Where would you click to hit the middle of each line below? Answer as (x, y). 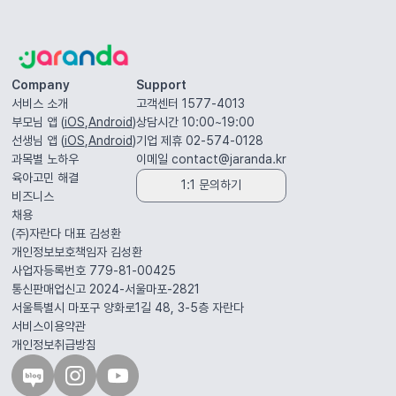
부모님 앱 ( (38, 122)
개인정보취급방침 (53, 344)
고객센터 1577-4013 (190, 103)
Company (40, 84)
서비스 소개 (39, 103)
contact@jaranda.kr (228, 159)
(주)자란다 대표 (50, 233)
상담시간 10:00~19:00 (195, 122)
